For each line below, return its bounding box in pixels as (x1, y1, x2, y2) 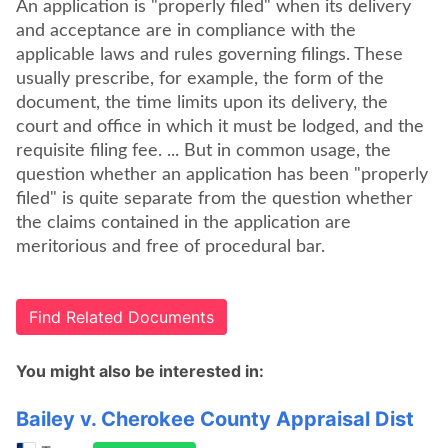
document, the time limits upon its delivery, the (16, 94, 388, 112)
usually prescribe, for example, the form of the (16, 70, 384, 88)
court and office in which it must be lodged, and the (16, 118, 424, 136)
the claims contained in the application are (16, 214, 351, 232)
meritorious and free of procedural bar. (16, 238, 325, 256)
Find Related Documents (29, 307, 214, 327)
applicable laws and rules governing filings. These (16, 46, 403, 64)
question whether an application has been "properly (16, 166, 428, 184)
